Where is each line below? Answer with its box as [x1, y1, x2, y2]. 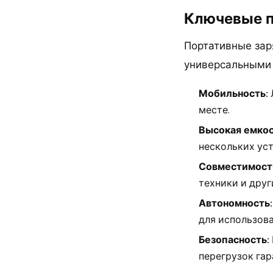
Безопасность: [199, 233, 269, 246]
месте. [199, 104, 230, 116]
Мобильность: [199, 87, 268, 100]
